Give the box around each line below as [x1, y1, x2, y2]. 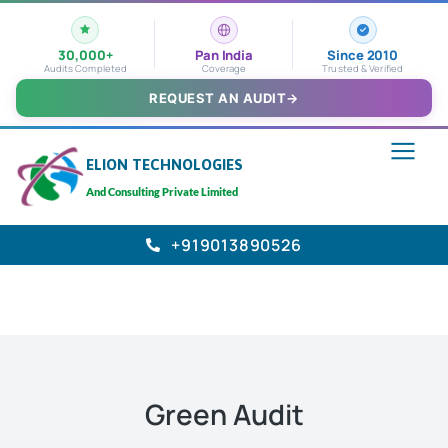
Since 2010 [327, 46, 398, 64]
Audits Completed [43, 62, 128, 75]
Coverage [201, 62, 247, 75]
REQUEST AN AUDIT [149, 90, 287, 106]
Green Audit [144, 395, 304, 434]
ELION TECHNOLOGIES [86, 156, 244, 174]
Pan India [195, 46, 253, 64]
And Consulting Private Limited [86, 185, 239, 199]
